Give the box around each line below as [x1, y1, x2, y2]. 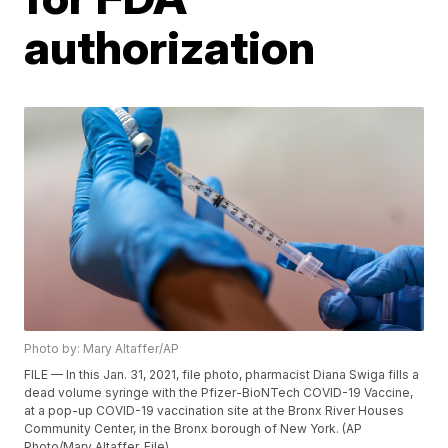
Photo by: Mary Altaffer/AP [24, 341, 180, 357]
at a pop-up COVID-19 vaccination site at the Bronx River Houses [24, 403, 405, 419]
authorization [24, 19, 316, 75]
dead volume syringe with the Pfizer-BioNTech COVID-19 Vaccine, [24, 385, 414, 401]
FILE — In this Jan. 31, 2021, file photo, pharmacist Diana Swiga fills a [24, 367, 420, 383]
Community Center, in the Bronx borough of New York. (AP [24, 421, 363, 437]
